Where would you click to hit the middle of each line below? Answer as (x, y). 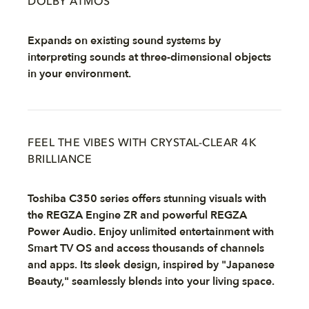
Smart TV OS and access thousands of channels (146, 248)
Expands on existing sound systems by (124, 41)
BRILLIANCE (60, 160)
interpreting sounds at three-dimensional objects (149, 57)
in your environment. (79, 74)
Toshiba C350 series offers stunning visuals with (147, 199)
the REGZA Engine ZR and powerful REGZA (137, 215)
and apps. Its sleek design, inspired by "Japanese (151, 265)
